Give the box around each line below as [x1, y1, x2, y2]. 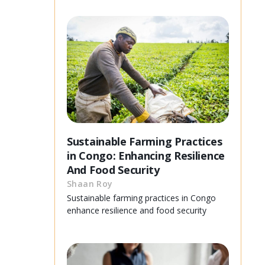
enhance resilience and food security [67, 204, 206, 216]
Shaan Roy [67, 177, 113, 189]
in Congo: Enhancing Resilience [67, 148, 225, 163]
